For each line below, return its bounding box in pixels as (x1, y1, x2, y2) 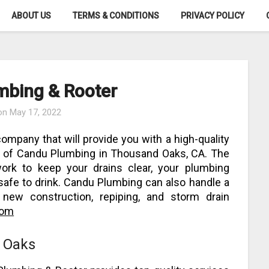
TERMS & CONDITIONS (73, 11, 159, 20)
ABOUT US (11, 11, 51, 20)
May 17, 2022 (10, 107, 62, 118)
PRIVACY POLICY (181, 11, 244, 20)
